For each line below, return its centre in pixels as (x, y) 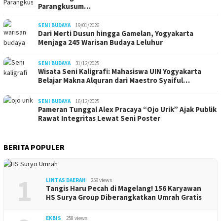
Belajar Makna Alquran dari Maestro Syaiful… (114, 80)
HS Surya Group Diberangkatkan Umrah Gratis (124, 197)
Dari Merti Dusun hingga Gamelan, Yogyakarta (116, 33)
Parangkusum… (64, 6)
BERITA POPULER (34, 147)
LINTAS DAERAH (66, 180)
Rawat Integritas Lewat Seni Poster (99, 118)
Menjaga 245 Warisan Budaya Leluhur (100, 42)
